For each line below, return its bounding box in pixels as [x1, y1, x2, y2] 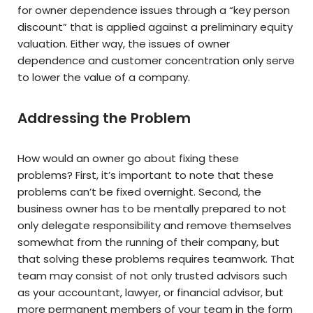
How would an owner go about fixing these [17, 151, 239, 166]
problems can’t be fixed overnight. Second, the [17, 184, 261, 200]
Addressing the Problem [17, 108, 191, 129]
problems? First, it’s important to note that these [17, 168, 274, 183]
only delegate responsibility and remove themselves [17, 218, 291, 233]
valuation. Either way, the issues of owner [17, 36, 230, 52]
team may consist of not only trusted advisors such [17, 268, 287, 284]
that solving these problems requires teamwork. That [17, 252, 295, 267]
